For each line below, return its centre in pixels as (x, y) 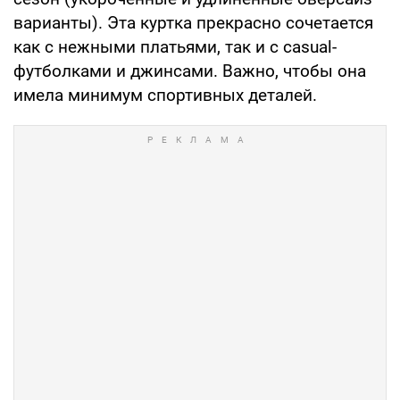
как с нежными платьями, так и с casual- (175, 47)
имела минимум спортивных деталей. (165, 96)
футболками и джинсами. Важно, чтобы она (190, 71)
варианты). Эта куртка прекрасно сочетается (193, 23)
